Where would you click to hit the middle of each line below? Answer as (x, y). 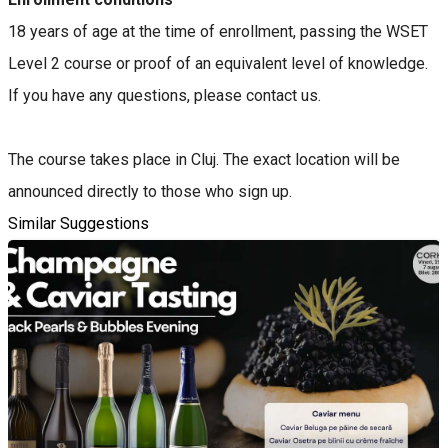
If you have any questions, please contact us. (164, 96)
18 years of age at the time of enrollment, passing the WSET (218, 32)
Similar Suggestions (78, 224)
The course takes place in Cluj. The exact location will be (204, 160)
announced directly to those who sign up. (150, 192)
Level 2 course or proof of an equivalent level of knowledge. (218, 64)
